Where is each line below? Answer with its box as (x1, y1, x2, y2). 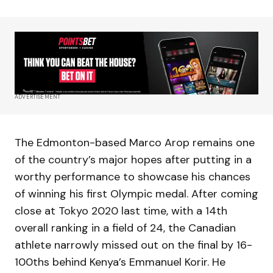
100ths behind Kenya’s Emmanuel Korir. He (15, 254, 225, 269)
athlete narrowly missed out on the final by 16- (15, 237, 252, 252)
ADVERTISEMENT (15, 93, 61, 101)
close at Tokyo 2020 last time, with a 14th (15, 203, 227, 218)
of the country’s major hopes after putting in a (15, 152, 252, 167)
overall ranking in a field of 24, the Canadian (15, 220, 236, 235)
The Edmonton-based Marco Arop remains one (15, 135, 255, 150)
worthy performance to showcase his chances (15, 169, 250, 184)
